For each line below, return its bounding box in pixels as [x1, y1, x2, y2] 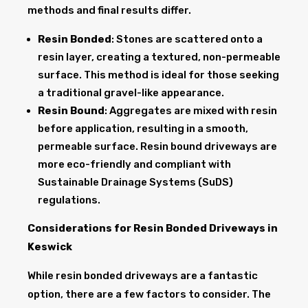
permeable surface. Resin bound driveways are [38, 140, 277, 153]
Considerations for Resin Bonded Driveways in [27, 222, 278, 235]
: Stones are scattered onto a [111, 33, 263, 46]
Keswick [27, 241, 72, 254]
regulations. [38, 194, 100, 207]
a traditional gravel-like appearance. [38, 87, 224, 100]
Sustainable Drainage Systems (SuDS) [38, 176, 233, 189]
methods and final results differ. [27, 4, 191, 17]
